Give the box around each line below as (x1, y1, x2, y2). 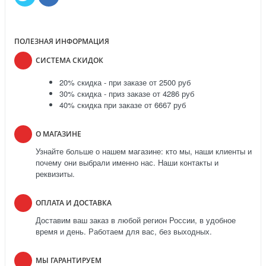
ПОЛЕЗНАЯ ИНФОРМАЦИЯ (14, 36, 109, 47)
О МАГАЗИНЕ (36, 129, 81, 140)
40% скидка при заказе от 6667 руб (59, 99, 186, 111)
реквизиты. (36, 168, 75, 180)
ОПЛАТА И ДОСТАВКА (36, 198, 112, 208)
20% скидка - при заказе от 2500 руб (59, 77, 191, 88)
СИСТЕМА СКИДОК (36, 55, 103, 66)
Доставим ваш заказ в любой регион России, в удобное (36, 214, 236, 226)
